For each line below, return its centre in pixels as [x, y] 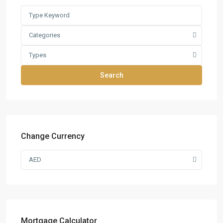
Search [111, 75]
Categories [45, 35]
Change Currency [53, 136]
